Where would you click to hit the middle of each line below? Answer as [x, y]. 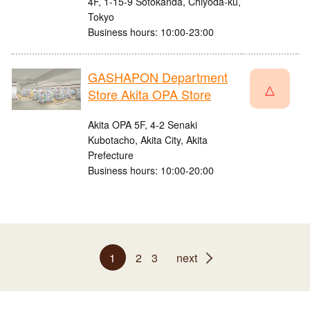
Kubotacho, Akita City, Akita [148, 140]
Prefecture [111, 155]
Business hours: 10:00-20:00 [151, 171]
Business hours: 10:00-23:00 [151, 32]
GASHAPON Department [158, 77]
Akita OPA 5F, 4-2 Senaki [143, 125]
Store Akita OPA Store [149, 94]
